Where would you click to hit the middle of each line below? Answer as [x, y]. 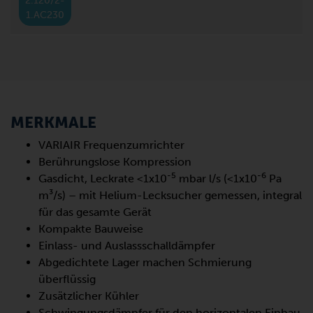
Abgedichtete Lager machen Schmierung [145, 262]
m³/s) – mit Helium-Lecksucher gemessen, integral [170, 195]
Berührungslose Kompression [115, 161]
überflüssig [67, 279]
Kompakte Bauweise [91, 228]
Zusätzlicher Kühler [89, 296]
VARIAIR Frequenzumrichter [111, 145]
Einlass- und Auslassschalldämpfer [127, 245]
